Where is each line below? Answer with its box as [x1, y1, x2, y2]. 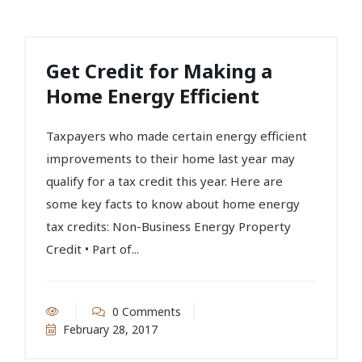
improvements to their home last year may [46, 149, 295, 166]
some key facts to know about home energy [46, 195, 300, 212]
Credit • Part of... [46, 240, 139, 257]
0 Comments [109, 303, 181, 319]
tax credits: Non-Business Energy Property [46, 217, 291, 234]
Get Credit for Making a [46, 57, 272, 84]
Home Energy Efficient [46, 82, 259, 109]
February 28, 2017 [60, 321, 158, 337]
